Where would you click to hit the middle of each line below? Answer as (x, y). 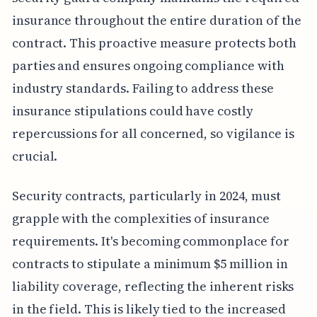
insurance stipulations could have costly (132, 110)
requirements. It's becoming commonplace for (150, 241)
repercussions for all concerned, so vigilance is (153, 133)
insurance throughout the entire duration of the (156, 20)
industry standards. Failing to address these (143, 88)
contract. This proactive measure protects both (154, 42)
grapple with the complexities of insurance (140, 218)
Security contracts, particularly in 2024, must (146, 195)
